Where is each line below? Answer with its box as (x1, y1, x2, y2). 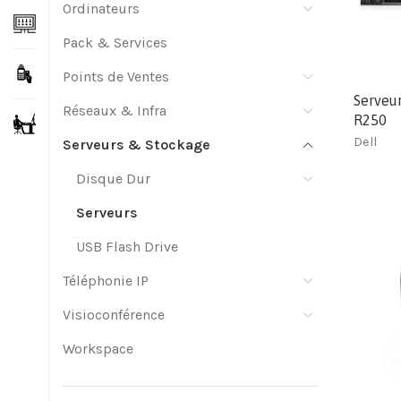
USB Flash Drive (76, 238, 178, 255)
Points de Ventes (63, 68, 169, 85)
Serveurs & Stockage (63, 136, 210, 153)
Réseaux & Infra (63, 102, 166, 119)
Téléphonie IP (63, 272, 149, 289)
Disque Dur (76, 170, 150, 187)
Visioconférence (63, 306, 165, 323)
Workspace (63, 340, 133, 357)
